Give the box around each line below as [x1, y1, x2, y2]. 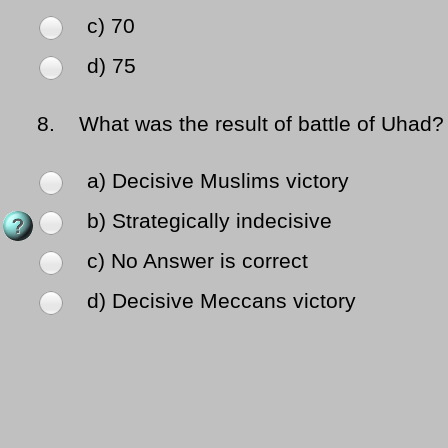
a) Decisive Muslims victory [87, 169, 349, 194]
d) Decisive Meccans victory [87, 289, 356, 314]
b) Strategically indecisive [87, 209, 332, 234]
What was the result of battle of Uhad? [61, 112, 444, 137]
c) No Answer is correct [87, 249, 308, 274]
